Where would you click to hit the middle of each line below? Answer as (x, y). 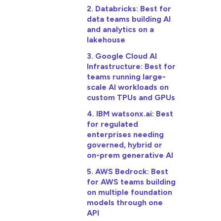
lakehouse (106, 40)
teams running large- (127, 77)
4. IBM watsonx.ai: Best (130, 114)
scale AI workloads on (128, 87)
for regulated (113, 124)
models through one (125, 203)
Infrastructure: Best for (131, 67)
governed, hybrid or (125, 145)
